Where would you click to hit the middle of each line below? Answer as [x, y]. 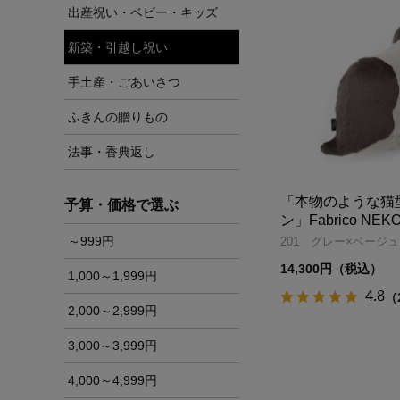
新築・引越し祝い [118, 47]
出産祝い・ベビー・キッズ [143, 12]
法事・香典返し [112, 151]
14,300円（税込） [331, 268]
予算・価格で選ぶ [121, 204]
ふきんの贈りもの [118, 117]
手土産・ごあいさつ [124, 82]
